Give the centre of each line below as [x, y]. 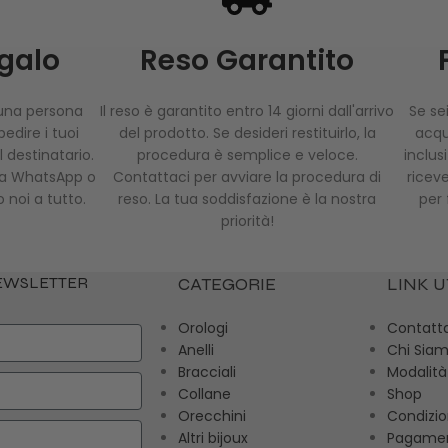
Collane [204, 394]
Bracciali [206, 372]
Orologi [202, 328]
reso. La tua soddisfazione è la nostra [247, 199]
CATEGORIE [226, 284]
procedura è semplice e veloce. [247, 155]
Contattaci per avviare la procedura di [247, 177]
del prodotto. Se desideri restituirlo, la [247, 133]
